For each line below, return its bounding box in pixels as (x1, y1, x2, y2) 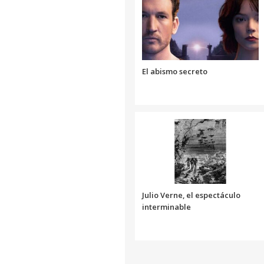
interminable (142, 201, 191, 212)
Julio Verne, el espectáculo (142, 189, 240, 200)
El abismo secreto (142, 65, 207, 77)
